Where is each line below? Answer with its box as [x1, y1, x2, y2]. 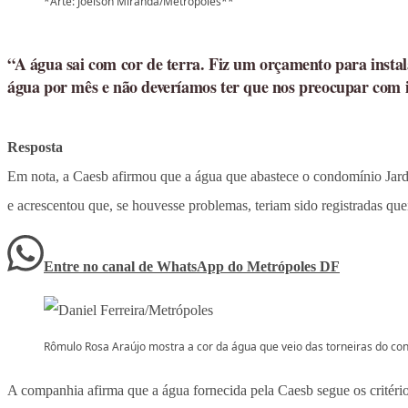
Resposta [7, 139, 63, 156]
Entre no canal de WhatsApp [44, 259, 228, 275]
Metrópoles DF [247, 259, 340, 275]
